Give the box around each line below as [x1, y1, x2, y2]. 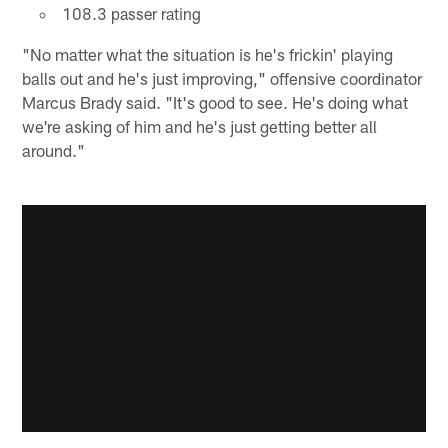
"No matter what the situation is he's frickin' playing [22, 44, 394, 65]
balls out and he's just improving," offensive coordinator [22, 68, 423, 89]
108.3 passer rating [61, 4, 201, 24]
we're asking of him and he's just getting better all [22, 116, 378, 137]
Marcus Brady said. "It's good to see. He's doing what [22, 92, 409, 113]
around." [22, 140, 86, 161]
